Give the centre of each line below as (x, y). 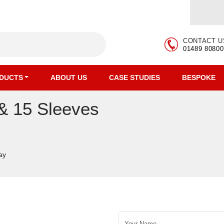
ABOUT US (69, 77)
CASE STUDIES (135, 77)
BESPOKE (199, 77)
